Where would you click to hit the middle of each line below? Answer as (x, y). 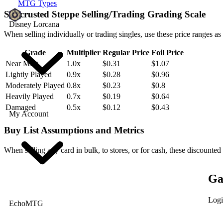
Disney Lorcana (34, 24)
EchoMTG (26, 203)
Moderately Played (35, 86)
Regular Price (126, 53)
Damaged (21, 108)
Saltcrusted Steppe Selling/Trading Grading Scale (105, 14)
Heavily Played (30, 97)
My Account (29, 114)
